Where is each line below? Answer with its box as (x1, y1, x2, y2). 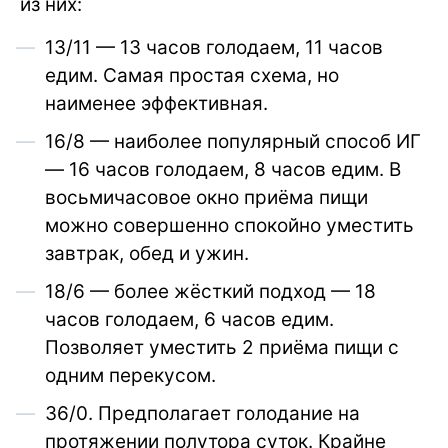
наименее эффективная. (45, 92, 268, 116)
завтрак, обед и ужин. (45, 242, 249, 266)
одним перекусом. (45, 364, 216, 388)
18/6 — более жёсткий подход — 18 (45, 280, 376, 304)
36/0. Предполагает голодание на (45, 402, 360, 426)
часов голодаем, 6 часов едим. (45, 308, 334, 332)
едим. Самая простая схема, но (45, 64, 339, 88)
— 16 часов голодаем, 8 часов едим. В (45, 158, 401, 182)
